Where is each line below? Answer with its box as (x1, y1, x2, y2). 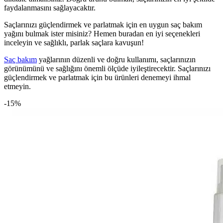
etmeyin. (4, 82, 31, 91)
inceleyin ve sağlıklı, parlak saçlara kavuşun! (4, 38, 144, 47)
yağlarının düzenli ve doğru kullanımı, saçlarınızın (37, 55, 196, 64)
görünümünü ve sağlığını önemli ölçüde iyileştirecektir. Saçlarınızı (4, 64, 211, 73)
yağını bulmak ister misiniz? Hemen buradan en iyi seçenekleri (4, 29, 200, 38)
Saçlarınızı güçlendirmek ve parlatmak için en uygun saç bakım (4, 20, 202, 29)
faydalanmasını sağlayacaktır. (4, 3, 96, 12)
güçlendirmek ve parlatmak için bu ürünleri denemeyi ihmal (4, 73, 191, 82)
